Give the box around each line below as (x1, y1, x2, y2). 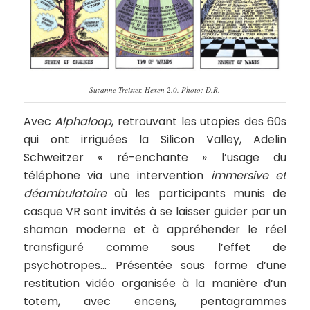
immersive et (210, 167, 287, 183)
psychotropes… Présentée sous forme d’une (23, 257, 287, 273)
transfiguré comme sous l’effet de (23, 239, 287, 255)
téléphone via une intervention (23, 167, 211, 183)
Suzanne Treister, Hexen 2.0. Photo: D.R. (89, 84, 221, 95)
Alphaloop (55, 113, 112, 129)
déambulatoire (23, 185, 107, 201)
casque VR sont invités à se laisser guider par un (23, 203, 287, 219)
